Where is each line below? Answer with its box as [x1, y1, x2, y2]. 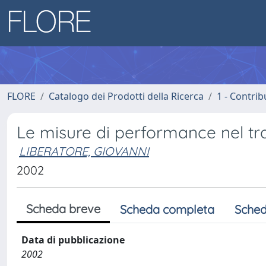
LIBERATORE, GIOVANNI [19, 144, 149, 159]
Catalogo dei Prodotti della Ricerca [49, 90, 204, 103]
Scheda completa [120, 202, 214, 217]
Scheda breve [26, 201, 100, 216]
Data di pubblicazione [21, 233, 125, 246]
